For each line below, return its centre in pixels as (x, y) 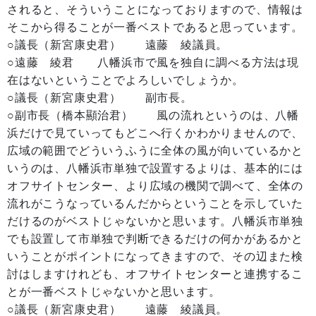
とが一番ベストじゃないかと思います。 (114, 292)
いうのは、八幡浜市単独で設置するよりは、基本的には (155, 168)
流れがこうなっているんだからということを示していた (155, 203)
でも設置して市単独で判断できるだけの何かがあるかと (155, 239)
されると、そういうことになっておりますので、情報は (155, 10)
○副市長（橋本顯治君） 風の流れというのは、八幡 (153, 115)
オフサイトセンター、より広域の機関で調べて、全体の (155, 186)
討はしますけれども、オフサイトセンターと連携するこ (155, 274)
